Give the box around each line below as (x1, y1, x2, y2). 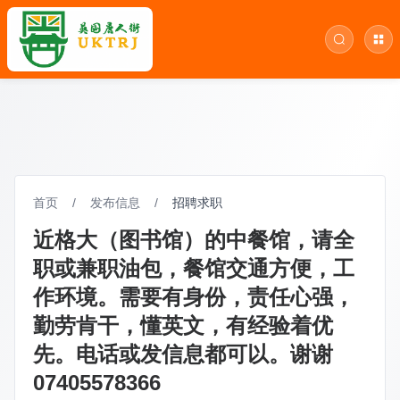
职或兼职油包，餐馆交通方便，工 (33, 256, 354, 280)
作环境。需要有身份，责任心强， (33, 285, 354, 309)
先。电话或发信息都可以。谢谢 (33, 342, 333, 366)
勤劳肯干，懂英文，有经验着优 (33, 313, 333, 337)
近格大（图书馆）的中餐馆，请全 (33, 228, 354, 252)
